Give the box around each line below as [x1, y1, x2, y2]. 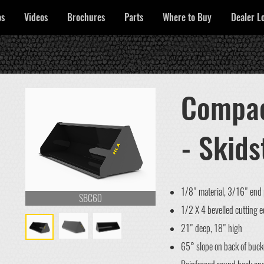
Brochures [67, 11, 105, 24]
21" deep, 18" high [180, 222, 242, 235]
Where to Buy [163, 11, 212, 24]
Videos [24, 11, 48, 24]
